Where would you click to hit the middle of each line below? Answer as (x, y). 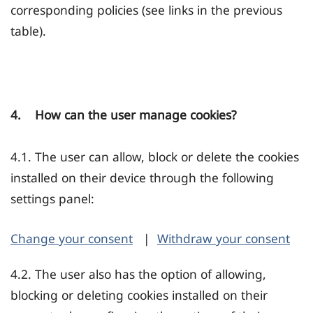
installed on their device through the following (142, 178)
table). (28, 31)
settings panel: (52, 199)
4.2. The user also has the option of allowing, (138, 274)
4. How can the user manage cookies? (124, 115)
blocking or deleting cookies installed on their (139, 295)
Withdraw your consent (224, 239)
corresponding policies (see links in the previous (146, 10)
